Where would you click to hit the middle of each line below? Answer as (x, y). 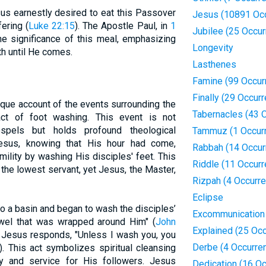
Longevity (213, 48)
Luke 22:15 (51, 26)
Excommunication (228, 214)
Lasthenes (214, 64)
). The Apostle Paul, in (122, 26)
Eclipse (208, 197)
